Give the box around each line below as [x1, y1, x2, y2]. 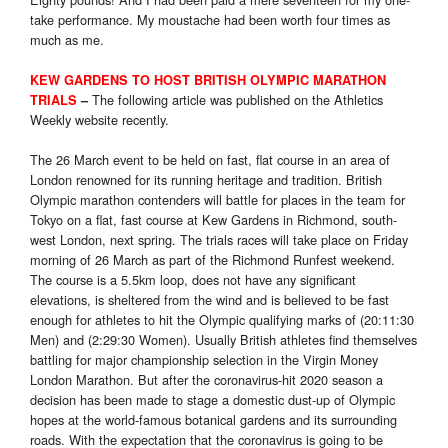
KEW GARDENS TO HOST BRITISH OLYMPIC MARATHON [30, 71, 386, 90]
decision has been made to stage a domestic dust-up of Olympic [30, 390, 395, 410]
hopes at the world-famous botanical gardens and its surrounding [30, 410, 397, 430]
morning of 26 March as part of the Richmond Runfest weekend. [30, 250, 395, 270]
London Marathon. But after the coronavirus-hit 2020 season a [30, 370, 383, 390]
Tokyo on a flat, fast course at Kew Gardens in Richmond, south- [30, 210, 397, 230]
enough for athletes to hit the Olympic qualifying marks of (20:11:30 [30, 310, 414, 330]
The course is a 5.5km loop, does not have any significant [30, 270, 356, 290]
